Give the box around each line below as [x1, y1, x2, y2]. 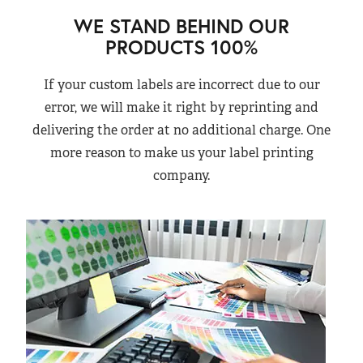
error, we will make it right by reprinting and [45, 98, 318, 116]
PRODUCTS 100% [105, 33, 258, 60]
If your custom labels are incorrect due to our [43, 75, 320, 93]
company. [153, 166, 210, 184]
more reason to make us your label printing [49, 143, 314, 161]
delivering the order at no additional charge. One [32, 121, 331, 139]
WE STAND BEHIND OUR [74, 12, 289, 39]
